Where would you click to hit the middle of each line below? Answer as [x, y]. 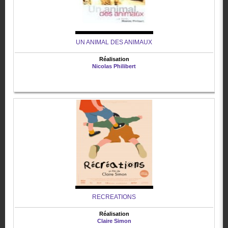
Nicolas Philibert [114, 66]
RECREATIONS [114, 197]
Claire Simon [114, 221]
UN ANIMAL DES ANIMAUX [114, 42]
